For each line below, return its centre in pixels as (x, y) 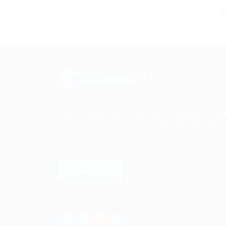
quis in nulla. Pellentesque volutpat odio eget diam (141, 124)
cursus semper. (84, 134)
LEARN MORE (91, 170)
